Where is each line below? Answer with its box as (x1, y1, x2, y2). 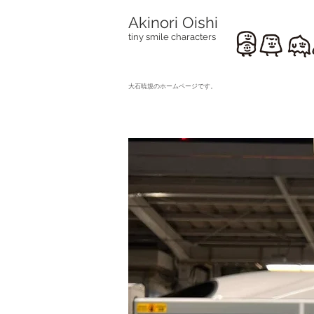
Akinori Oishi (128, 13, 218, 32)
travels (154, 108, 187, 121)
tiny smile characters (128, 32, 216, 42)
